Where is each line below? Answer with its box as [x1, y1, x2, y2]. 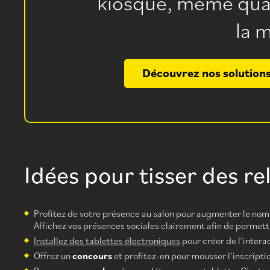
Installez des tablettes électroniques [34, 234, 180, 247]
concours [72, 250, 112, 262]
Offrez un [34, 250, 72, 262]
